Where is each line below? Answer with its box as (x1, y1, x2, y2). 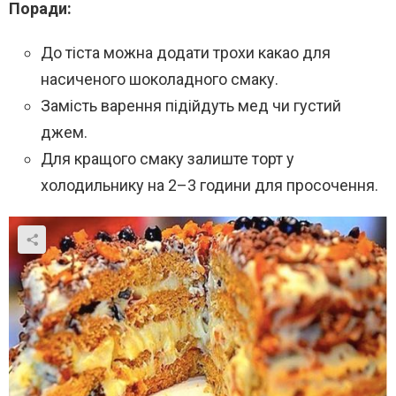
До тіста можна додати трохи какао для (41, 43, 331, 63)
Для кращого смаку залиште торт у (41, 149, 294, 169)
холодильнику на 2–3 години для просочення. (41, 176, 378, 195)
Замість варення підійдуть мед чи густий (41, 96, 341, 116)
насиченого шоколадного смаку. (41, 70, 278, 89)
